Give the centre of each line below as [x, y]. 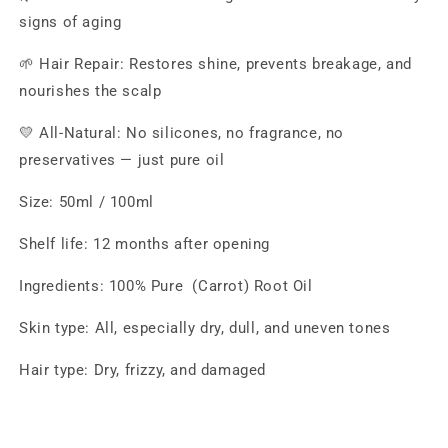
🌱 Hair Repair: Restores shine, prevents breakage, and [215, 64]
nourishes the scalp [90, 91]
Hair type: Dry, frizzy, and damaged [142, 370]
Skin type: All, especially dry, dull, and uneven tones [205, 328]
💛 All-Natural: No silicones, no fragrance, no [182, 133]
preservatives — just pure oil [122, 160]
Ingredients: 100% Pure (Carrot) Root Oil [166, 286]
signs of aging [70, 22]
